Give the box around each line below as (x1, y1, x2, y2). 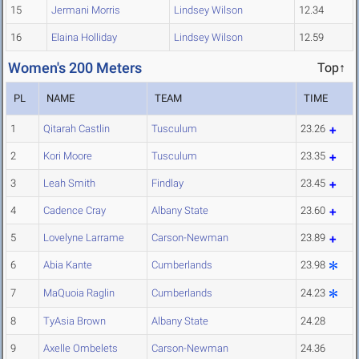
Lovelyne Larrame (43, 232, 124, 244)
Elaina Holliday (51, 31, 117, 44)
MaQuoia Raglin (43, 287, 115, 300)
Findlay (151, 177, 184, 190)
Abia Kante (43, 259, 92, 272)
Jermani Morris (51, 4, 120, 17)
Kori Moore (43, 150, 92, 163)
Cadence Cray (43, 204, 106, 217)
